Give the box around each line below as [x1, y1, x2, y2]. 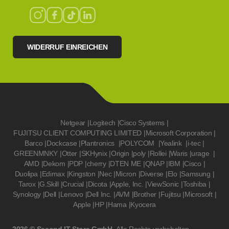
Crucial [62, 180, 84, 188]
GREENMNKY [14, 149, 58, 157]
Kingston [68, 170, 96, 178]
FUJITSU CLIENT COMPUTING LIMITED [13, 129, 142, 137]
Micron [115, 170, 136, 178]
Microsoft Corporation [145, 129, 212, 137]
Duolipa [14, 170, 38, 178]
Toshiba [182, 180, 207, 188]
